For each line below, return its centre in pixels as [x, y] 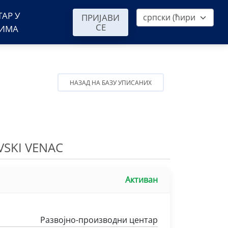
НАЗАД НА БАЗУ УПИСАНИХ [111, 83]
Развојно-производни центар [99, 220]
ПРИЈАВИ [101, 18]
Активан [141, 180]
